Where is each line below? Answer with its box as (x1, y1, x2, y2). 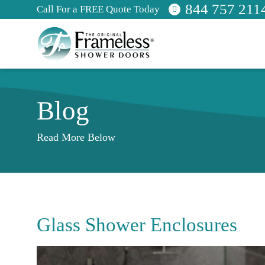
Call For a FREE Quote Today (37, 4, 160, 15)
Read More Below (37, 131, 115, 143)
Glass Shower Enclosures (37, 214, 237, 235)
